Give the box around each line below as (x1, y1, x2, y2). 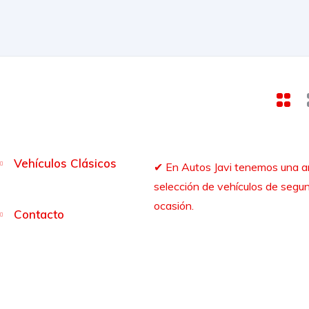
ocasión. (153, 199, 194, 212)
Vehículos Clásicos (13, 156, 117, 170)
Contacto (13, 207, 64, 221)
